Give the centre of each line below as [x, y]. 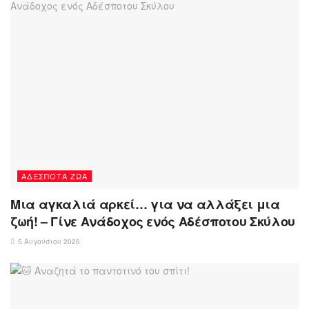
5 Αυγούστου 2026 [48, 242]
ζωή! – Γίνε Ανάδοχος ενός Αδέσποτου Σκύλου [153, 222]
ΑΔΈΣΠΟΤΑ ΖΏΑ [54, 176]
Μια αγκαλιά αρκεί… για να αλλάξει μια [145, 205]
